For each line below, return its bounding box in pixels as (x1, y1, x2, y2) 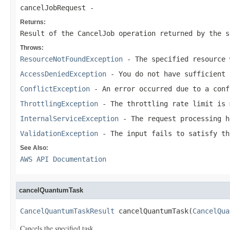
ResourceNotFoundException (20, 55, 123, 63)
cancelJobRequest (20, 4, 86, 12)
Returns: (20, 18, 46, 26)
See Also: (20, 144, 48, 151)
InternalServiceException (20, 114, 119, 123)
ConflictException (20, 85, 90, 93)
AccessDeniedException (20, 70, 106, 78)
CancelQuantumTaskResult (20, 207, 114, 215)
